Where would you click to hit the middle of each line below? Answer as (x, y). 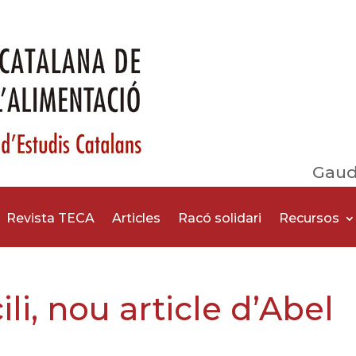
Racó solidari (220, 219)
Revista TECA (51, 219)
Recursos (310, 219)
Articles (137, 219)
